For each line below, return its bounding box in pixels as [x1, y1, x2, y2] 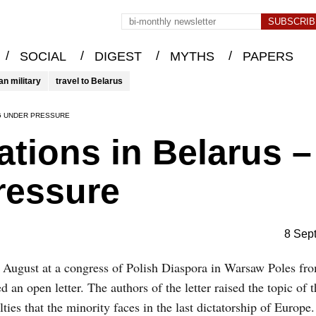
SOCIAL [19, 49, 66, 64]
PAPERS [242, 49, 293, 64]
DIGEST [94, 49, 142, 64]
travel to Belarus [56, 76, 123, 86]
